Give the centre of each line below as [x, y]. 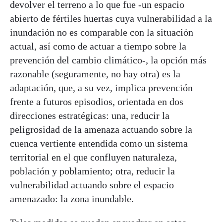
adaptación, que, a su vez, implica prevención [101, 88]
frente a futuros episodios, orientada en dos [97, 102]
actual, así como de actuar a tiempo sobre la [98, 46]
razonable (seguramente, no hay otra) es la [95, 74]
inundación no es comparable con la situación [102, 32]
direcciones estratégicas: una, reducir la [90, 116]
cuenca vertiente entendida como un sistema [99, 143]
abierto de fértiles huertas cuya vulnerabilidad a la [111, 19]
